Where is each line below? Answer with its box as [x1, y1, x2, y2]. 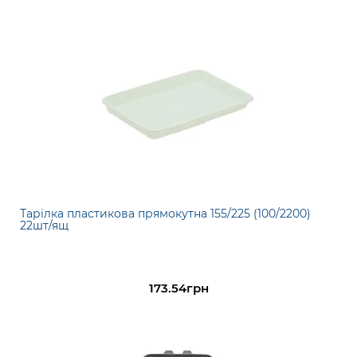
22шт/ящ [20, 218, 69, 233]
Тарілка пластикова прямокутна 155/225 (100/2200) [20, 206, 311, 222]
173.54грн [148, 280, 209, 296]
